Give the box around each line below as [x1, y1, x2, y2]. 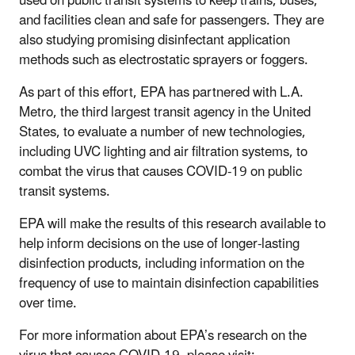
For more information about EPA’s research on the [19, 321, 307, 350]
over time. [19, 288, 77, 318]
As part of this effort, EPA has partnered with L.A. [19, 78, 303, 107]
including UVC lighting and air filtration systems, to [19, 137, 307, 166]
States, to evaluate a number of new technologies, [19, 117, 306, 147]
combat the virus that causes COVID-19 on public [19, 157, 302, 186]
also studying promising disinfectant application [19, 25, 290, 55]
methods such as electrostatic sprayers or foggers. [19, 45, 311, 74]
